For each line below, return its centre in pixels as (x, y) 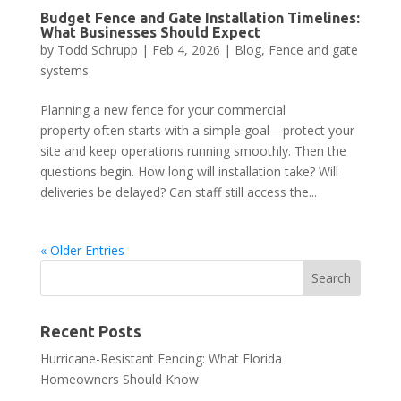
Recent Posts (90, 331)
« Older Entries (82, 250)
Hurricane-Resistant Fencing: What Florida (161, 358)
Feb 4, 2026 (186, 49)
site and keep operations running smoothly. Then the (193, 150)
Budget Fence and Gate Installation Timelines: (200, 17)
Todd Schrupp (97, 49)
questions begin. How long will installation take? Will (189, 171)
